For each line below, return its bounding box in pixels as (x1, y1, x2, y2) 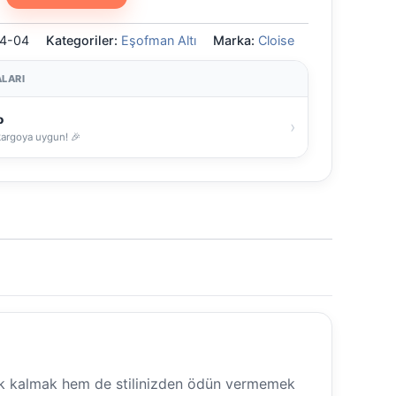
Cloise (258, 32, 294, 48)
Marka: (213, 32, 258, 48)
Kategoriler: (46, 32, 121, 48)
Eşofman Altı (121, 32, 196, 48)
